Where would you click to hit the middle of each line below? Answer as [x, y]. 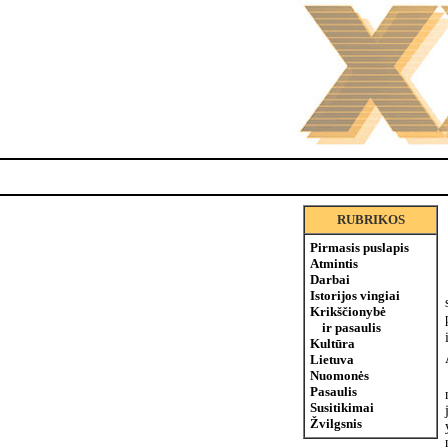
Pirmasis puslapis [359, 247]
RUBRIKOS [370, 219]
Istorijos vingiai [355, 295]
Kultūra [332, 343]
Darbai [330, 279]
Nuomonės [339, 375]
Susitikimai [342, 407]
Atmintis [334, 263]
